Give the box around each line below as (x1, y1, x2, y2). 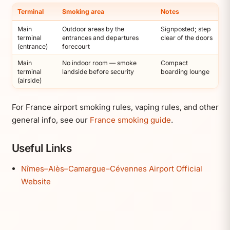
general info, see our (11, 114, 90, 125)
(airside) (17, 76, 42, 85)
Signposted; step (161, 25, 211, 33)
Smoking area (62, 8, 104, 16)
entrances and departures (62, 34, 139, 42)
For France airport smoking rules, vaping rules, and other (11, 102, 219, 112)
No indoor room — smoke (62, 59, 137, 67)
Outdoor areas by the (62, 25, 124, 33)
